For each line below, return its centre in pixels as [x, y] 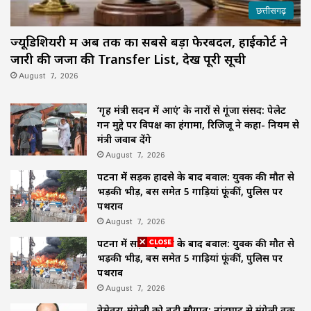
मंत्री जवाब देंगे [124, 140]
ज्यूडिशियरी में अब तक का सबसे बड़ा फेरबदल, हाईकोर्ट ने [149, 42]
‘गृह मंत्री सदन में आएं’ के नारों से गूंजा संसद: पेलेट [192, 110]
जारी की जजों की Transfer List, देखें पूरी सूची [128, 59]
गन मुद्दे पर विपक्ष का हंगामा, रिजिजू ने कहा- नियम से [198, 125]
